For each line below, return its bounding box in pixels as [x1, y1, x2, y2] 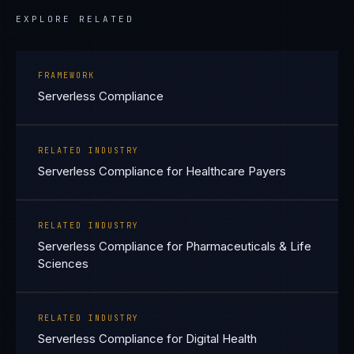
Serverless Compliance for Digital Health [38, 331, 257, 346]
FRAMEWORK [38, 70, 95, 81]
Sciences [38, 256, 88, 271]
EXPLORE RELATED [16, 13, 134, 24]
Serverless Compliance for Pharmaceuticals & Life [38, 239, 311, 254]
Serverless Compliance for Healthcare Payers [38, 164, 286, 179]
